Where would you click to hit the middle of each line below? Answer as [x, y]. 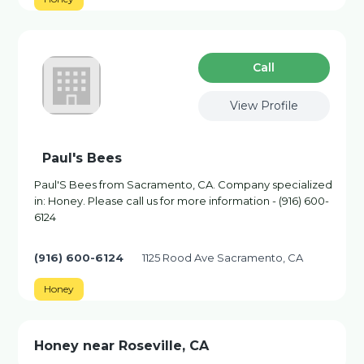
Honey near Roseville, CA [122, 346]
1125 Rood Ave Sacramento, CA [223, 258]
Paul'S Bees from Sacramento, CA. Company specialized [184, 184]
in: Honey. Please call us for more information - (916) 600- [182, 201]
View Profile [264, 106]
